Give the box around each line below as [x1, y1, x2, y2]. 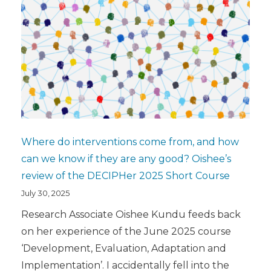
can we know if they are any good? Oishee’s [21, 153, 231, 165]
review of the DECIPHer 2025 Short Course [21, 170, 230, 182]
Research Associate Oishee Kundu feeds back [21, 209, 241, 221]
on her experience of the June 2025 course [21, 226, 231, 238]
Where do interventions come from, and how [21, 136, 239, 148]
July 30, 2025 [21, 188, 70, 198]
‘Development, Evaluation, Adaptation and [21, 243, 226, 255]
